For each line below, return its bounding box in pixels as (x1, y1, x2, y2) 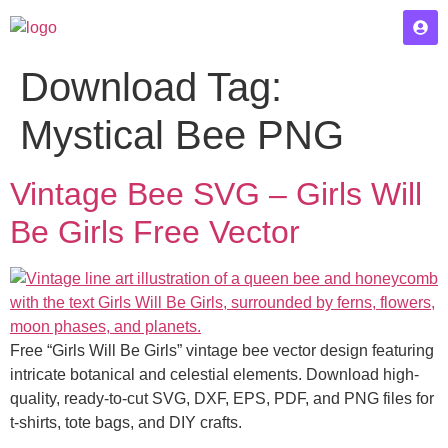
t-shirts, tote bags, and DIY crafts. (10, 414, 242, 431)
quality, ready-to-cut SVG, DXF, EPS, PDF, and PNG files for (10, 390, 434, 407)
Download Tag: (20, 65, 282, 109)
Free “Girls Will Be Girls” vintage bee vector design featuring (10, 342, 434, 359)
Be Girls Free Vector (10, 214, 300, 250)
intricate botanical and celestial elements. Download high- (10, 366, 419, 383)
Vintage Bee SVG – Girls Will (10, 176, 422, 212)
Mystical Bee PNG (20, 113, 344, 157)
